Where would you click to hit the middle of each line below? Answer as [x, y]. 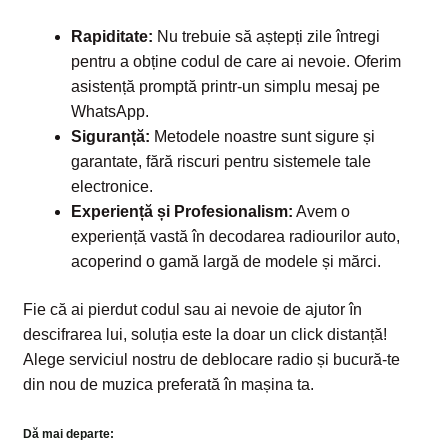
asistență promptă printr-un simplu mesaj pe [225, 87]
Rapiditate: [111, 37]
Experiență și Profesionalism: [181, 212]
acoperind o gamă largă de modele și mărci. [225, 262]
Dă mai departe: [68, 433]
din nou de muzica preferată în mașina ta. [168, 385]
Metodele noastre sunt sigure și [262, 137]
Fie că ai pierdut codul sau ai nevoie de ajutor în [192, 310]
